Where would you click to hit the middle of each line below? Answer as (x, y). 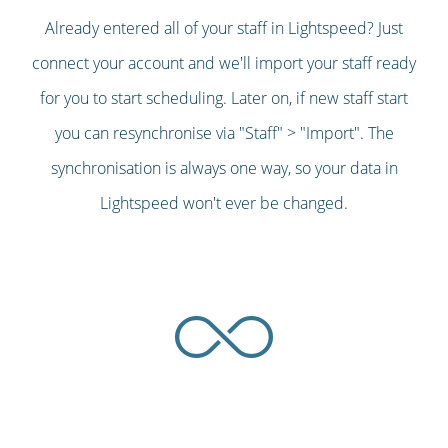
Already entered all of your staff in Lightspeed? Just (224, 28)
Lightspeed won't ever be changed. (224, 203)
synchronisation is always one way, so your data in (224, 168)
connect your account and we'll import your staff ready (224, 63)
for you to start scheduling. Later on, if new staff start (224, 98)
